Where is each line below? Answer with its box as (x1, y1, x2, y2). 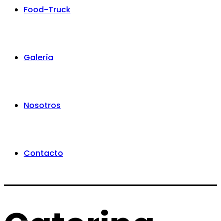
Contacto (24, 147, 63, 159)
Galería (24, 52, 53, 63)
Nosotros (24, 100, 61, 111)
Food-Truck (24, 4, 71, 15)
